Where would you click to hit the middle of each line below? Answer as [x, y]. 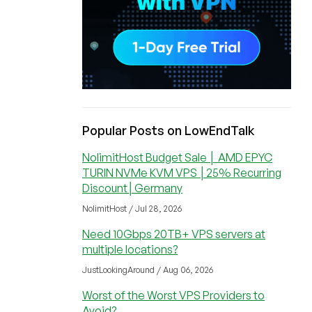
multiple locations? [130, 249]
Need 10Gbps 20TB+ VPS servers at [174, 234]
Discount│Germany [132, 188]
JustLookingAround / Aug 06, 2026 [148, 270]
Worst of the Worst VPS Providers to [173, 295]
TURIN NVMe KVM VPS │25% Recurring [182, 173]
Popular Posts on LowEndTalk [169, 130]
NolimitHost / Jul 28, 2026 [132, 209]
